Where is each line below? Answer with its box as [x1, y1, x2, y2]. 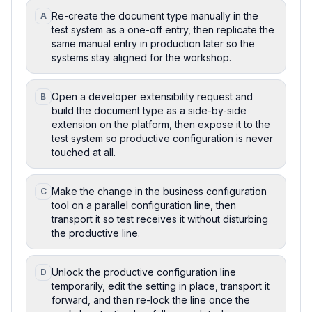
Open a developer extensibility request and [52, 90, 253, 102]
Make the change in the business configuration [52, 185, 267, 197]
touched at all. [52, 146, 116, 158]
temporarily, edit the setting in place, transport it [52, 279, 270, 292]
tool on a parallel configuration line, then [52, 198, 236, 211]
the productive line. [52, 226, 140, 239]
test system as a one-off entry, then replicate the [52, 23, 274, 36]
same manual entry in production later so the [52, 37, 255, 49]
